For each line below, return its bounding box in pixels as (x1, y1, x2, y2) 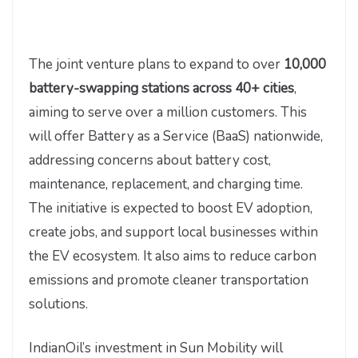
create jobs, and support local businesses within (29, 222, 318, 241)
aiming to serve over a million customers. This (29, 102, 307, 121)
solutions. (29, 294, 88, 313)
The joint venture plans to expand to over (29, 54, 284, 74)
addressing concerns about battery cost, (29, 150, 271, 169)
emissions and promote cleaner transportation (29, 270, 308, 289)
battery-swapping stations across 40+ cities (29, 78, 294, 97)
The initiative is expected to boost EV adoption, (29, 198, 312, 217)
